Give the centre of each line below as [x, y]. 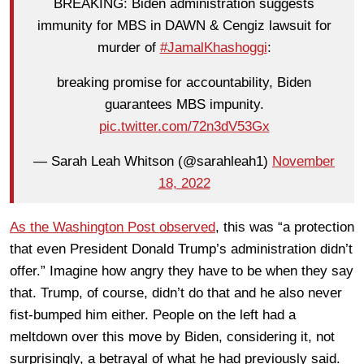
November [303, 162]
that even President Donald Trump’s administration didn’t [181, 249]
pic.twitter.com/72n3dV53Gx [184, 127]
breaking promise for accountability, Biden [184, 83]
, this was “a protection [285, 227]
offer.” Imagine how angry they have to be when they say [182, 271]
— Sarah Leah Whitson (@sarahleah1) [153, 162]
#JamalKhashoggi [213, 48]
